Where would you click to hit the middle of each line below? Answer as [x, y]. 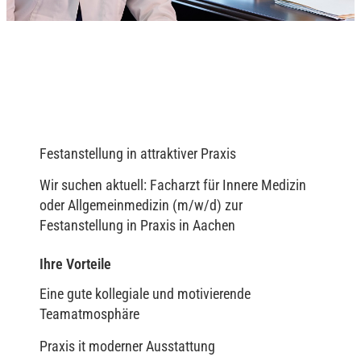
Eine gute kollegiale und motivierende [145, 294]
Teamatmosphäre [89, 314]
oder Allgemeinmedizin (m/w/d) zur [141, 205]
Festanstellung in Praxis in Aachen [137, 226]
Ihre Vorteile [75, 264]
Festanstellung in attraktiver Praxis [138, 153]
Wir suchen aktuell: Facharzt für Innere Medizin [173, 185]
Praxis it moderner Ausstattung [127, 346]
